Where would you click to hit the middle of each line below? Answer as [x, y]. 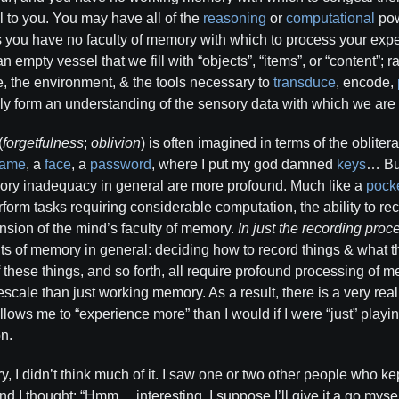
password [121, 164]
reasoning [235, 18]
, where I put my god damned [244, 164]
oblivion [116, 143]
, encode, [366, 82]
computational [330, 18]
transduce [305, 82]
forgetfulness [43, 143]
